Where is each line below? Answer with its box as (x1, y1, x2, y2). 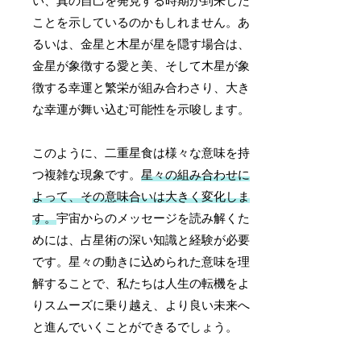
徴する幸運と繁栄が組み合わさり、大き (32, 81, 251, 94)
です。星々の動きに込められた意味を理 (32, 255, 251, 268)
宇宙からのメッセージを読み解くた (56, 211, 251, 225)
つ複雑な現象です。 (32, 168, 142, 181)
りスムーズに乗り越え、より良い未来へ (32, 298, 251, 312)
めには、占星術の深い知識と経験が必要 (32, 233, 251, 247)
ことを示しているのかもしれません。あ (32, 15, 251, 29)
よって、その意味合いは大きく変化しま (32, 189, 251, 203)
